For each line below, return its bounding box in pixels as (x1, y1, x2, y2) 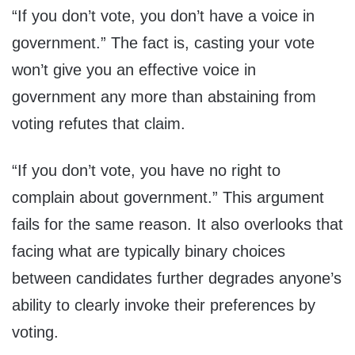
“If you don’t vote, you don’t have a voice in (12, 7, 315, 25)
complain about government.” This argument (12, 189, 324, 207)
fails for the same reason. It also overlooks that (12, 216, 343, 234)
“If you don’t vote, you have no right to (12, 162, 281, 180)
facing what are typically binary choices (12, 242, 285, 261)
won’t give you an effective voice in (12, 61, 256, 79)
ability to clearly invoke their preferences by (12, 296, 315, 315)
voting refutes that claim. (12, 115, 185, 133)
